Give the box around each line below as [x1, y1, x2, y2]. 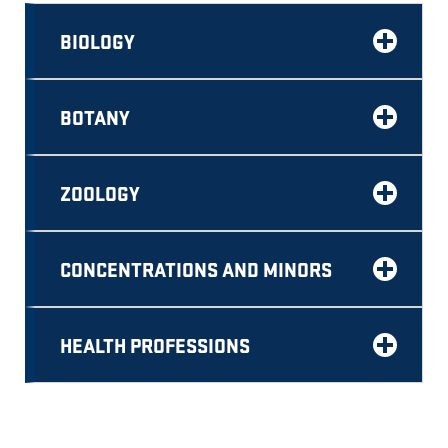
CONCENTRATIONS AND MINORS [60, 256, 332, 282]
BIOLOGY [60, 28, 135, 54]
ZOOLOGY [60, 180, 140, 206]
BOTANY [60, 104, 130, 130]
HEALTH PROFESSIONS [60, 332, 250, 358]
